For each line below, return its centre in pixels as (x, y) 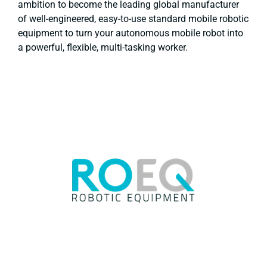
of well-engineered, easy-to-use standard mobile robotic (133, 19)
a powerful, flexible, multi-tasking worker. (103, 48)
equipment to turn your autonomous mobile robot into (131, 33)
